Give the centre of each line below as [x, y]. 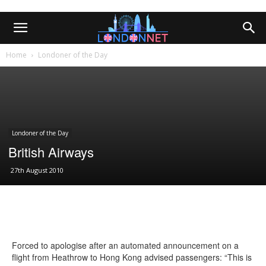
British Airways [51, 152]
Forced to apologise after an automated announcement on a [125, 245]
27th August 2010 [37, 170]
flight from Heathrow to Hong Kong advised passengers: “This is [132, 257]
